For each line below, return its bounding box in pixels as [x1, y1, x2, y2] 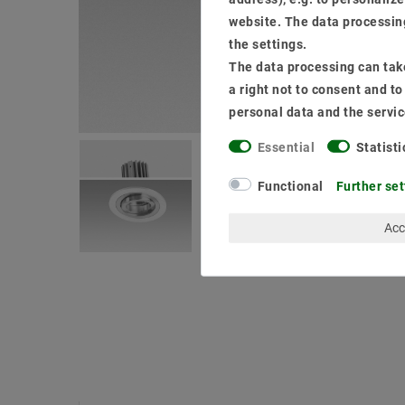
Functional [257, 178, 324, 193]
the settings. [229, 36, 307, 52]
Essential [257, 139, 315, 155]
